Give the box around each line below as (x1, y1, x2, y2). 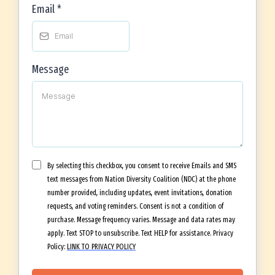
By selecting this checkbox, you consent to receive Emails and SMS (47, 161, 236, 170)
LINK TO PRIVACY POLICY (67, 242, 136, 251)
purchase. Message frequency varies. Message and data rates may (47, 215, 235, 224)
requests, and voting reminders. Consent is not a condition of (47, 202, 223, 211)
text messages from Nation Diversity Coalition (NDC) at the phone (47, 175, 236, 184)
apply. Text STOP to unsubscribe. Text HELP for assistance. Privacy (47, 229, 233, 238)
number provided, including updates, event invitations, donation (47, 188, 232, 197)
